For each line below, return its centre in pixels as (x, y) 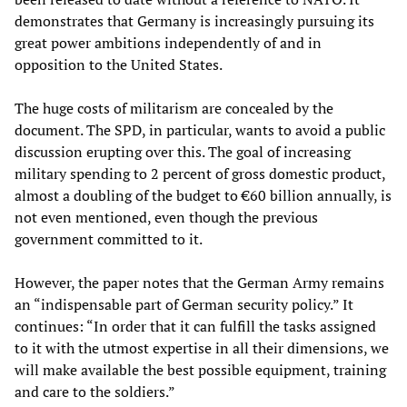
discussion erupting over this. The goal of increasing (183, 151)
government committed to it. (109, 238)
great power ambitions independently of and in (168, 42)
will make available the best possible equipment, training (200, 369)
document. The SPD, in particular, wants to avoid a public (200, 129)
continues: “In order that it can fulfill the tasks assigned (195, 326)
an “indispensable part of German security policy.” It (184, 304)
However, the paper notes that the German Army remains (199, 282)
